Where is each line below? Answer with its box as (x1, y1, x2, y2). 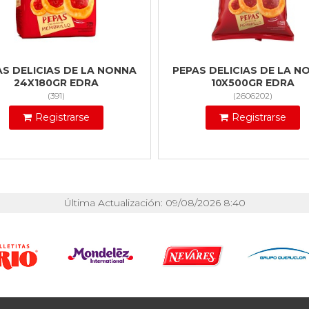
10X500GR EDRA (211, 77, 295, 90)
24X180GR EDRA (14, 77, 99, 90)
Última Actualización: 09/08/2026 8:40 (63, 197, 246, 210)
